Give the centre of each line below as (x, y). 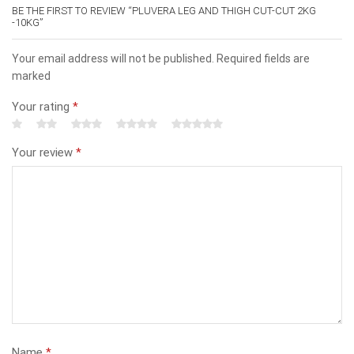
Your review (44, 153)
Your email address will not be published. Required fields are (161, 58)
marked (31, 75)
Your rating (42, 107)
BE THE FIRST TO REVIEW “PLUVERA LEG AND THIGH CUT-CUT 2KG (164, 10)
